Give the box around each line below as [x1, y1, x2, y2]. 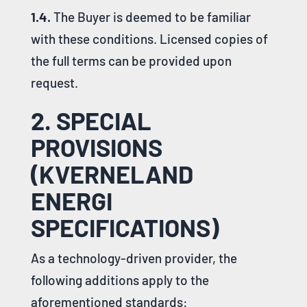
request [30, 74, 75, 90]
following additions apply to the [30, 271, 209, 288]
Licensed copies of [159, 30, 268, 47]
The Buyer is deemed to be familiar [50, 8, 251, 25]
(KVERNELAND [30, 158, 193, 188]
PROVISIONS [30, 132, 162, 162]
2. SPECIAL [30, 105, 151, 135]
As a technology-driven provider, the [30, 249, 237, 266]
